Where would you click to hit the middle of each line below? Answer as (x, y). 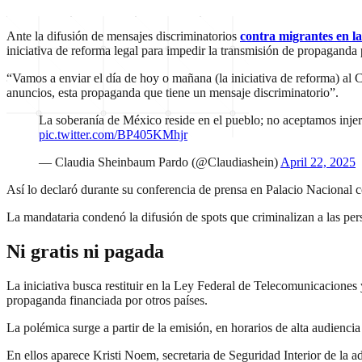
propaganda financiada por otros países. (107, 300)
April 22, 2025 (318, 162)
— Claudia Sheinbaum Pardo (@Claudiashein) (160, 162)
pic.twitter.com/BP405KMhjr (113, 135)
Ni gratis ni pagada (85, 251)
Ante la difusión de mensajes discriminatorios (123, 36)
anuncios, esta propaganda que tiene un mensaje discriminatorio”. (173, 93)
